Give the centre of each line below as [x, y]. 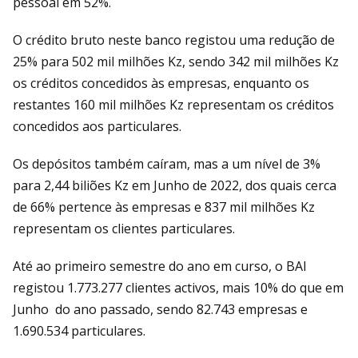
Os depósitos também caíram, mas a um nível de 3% [167, 163]
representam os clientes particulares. [124, 228]
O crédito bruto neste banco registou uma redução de [174, 40]
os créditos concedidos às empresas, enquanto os [161, 83]
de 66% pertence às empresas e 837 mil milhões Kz [164, 207]
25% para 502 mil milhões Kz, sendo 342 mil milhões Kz [176, 61]
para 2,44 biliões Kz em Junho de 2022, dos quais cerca [175, 185]
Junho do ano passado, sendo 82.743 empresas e [160, 309]
